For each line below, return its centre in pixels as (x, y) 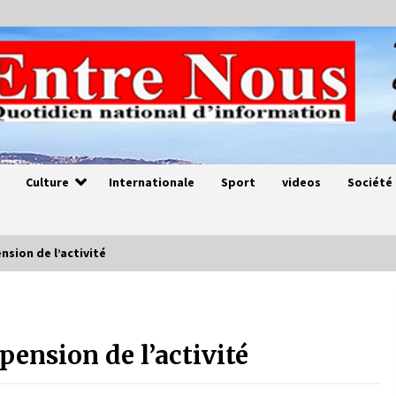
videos (301, 182)
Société (370, 182)
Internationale (152, 182)
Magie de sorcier (195, 316)
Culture (47, 182)
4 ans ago (189, 337)
